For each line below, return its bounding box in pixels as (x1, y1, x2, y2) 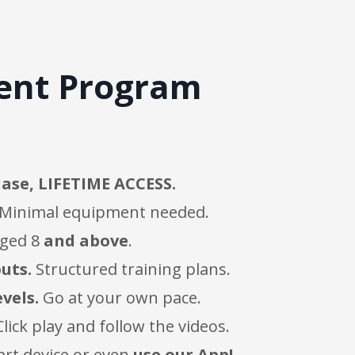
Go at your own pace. (43, 287, 201, 309)
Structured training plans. (36, 258, 231, 281)
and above (40, 230, 128, 252)
